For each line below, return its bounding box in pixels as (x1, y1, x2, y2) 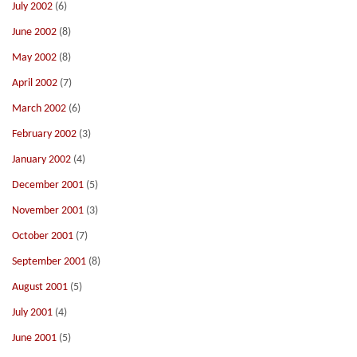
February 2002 (12, 128, 76, 140)
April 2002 (12, 77, 57, 89)
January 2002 (12, 154, 71, 166)
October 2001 (12, 230, 73, 242)
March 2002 (12, 103, 66, 115)
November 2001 (12, 205, 84, 217)
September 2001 (12, 256, 86, 268)
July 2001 (12, 307, 53, 319)
